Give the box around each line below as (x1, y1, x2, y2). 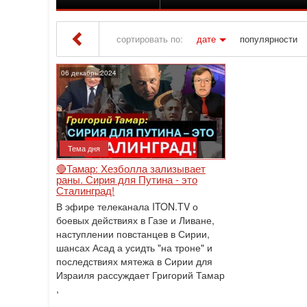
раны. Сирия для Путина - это (56, 172, 197, 186)
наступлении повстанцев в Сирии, (56, 227, 210, 241)
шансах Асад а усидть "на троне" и (56, 241, 212, 254)
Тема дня (68, 143, 100, 153)
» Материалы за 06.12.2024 (145, 67, 262, 79)
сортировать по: (116, 33, 184, 45)
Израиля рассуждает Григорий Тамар (56, 268, 225, 282)
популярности (240, 33, 298, 45)
